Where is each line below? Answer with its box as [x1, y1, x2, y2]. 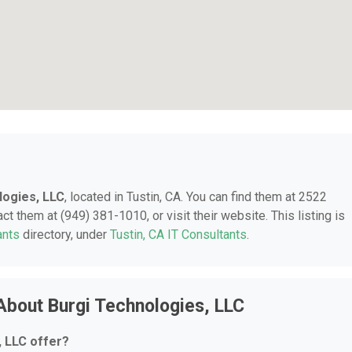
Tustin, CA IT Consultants [110, 227, 247, 242]
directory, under [20, 227, 110, 242]
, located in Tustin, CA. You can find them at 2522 [64, 189, 327, 204]
